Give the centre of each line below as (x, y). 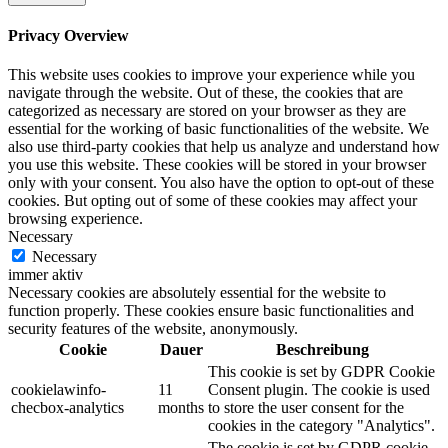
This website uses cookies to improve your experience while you (211, 75)
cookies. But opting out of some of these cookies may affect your (212, 201)
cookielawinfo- (58, 390)
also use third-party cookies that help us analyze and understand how (224, 147)
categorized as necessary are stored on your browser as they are (207, 111)
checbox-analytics (67, 408)
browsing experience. (75, 219)
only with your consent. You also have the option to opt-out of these (221, 183)
